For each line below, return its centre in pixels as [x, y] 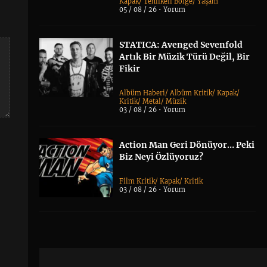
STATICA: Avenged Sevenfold [181, 45]
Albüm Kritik [191, 93]
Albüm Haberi [142, 93]
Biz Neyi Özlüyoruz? [162, 157]
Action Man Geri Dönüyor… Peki [187, 145]
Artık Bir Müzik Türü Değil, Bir [185, 57]
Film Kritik [137, 181]
